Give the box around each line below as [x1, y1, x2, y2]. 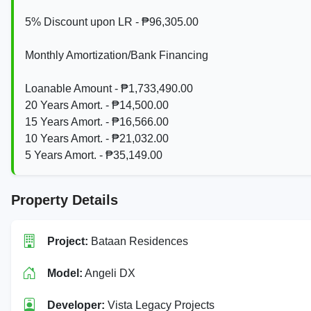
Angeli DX [83, 267, 135, 279]
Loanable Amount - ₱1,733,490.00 [25, 82, 193, 94]
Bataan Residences [88, 235, 188, 247]
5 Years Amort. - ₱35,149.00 [25, 149, 162, 161]
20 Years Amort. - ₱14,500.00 [25, 99, 169, 111]
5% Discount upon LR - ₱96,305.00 [25, 15, 199, 28]
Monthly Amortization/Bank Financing [25, 49, 208, 61]
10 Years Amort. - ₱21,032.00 [25, 132, 169, 144]
